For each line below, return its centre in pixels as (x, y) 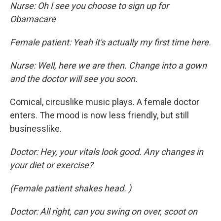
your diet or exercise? (52, 165)
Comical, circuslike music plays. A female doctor (105, 102)
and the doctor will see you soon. (74, 78)
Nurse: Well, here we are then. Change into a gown (108, 65)
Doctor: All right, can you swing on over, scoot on (104, 211)
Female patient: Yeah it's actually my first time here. (110, 42)
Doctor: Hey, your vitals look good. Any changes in (107, 151)
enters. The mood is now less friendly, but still (99, 115)
